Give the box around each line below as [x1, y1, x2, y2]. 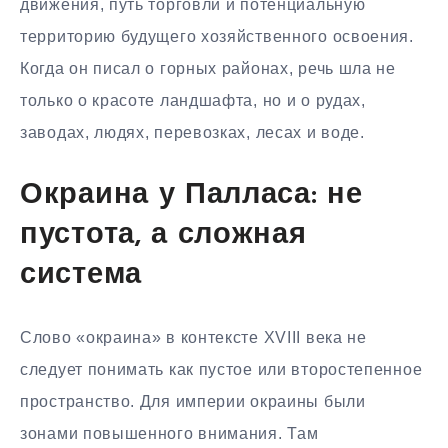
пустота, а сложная [20, 220, 307, 250]
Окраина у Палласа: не [20, 180, 363, 210]
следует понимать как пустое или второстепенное [20, 360, 423, 378]
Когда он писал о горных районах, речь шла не [20, 59, 396, 77]
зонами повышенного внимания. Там [20, 424, 319, 442]
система [20, 260, 142, 290]
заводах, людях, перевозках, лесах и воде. [20, 123, 365, 141]
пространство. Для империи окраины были [20, 392, 366, 410]
